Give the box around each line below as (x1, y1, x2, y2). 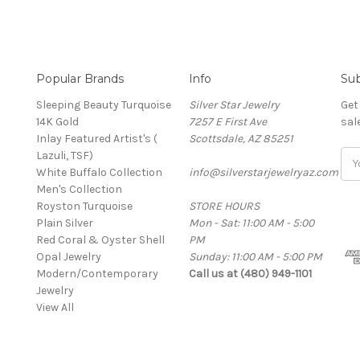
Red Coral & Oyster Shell (36, 232, 165, 247)
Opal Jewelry (36, 249, 101, 264)
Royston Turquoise (36, 198, 133, 213)
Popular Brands (36, 71, 125, 86)
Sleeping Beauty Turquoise (36, 97, 171, 112)
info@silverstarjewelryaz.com (188, 165, 338, 179)
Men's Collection (36, 182, 122, 196)
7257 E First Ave (188, 114, 267, 129)
